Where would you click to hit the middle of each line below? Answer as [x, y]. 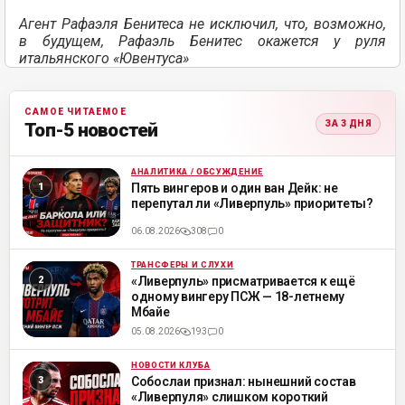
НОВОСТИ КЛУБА [171, 365]
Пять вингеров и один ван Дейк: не [235, 188]
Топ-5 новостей [91, 130]
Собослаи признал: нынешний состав [244, 381]
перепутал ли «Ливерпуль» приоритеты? [252, 203]
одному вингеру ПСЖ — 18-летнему [238, 297]
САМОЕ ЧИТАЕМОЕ [75, 112]
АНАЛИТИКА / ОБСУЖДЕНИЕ [197, 172]
